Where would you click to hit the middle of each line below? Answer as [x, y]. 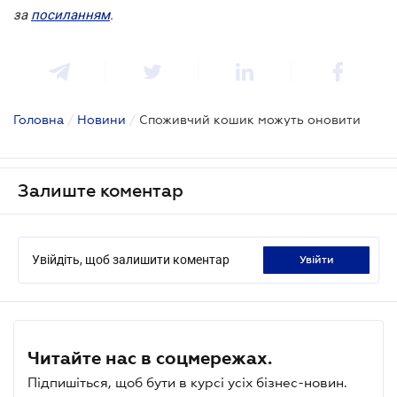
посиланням [70, 15]
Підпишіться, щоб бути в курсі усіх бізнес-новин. [187, 382]
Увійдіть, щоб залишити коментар [131, 259]
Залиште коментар [101, 190]
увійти [319, 259]
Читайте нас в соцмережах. [150, 358]
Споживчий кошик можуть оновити [250, 119]
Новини [101, 119]
